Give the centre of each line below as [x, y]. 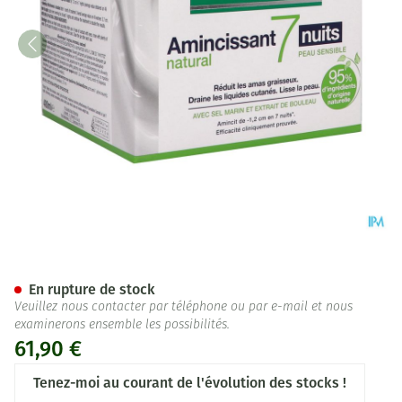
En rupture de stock [92, 289]
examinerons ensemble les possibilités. [122, 325]
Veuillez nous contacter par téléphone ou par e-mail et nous [184, 307]
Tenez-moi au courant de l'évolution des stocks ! [190, 383]
